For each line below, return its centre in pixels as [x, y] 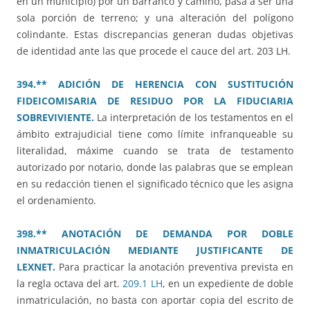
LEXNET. [36, 267]
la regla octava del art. [70, 284]
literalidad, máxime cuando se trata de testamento [155, 151]
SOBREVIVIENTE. [55, 118]
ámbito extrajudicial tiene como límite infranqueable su [155, 134]
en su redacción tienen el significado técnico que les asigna [155, 184]
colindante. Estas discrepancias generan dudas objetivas [155, 35]
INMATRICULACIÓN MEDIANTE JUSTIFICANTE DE [155, 250]
